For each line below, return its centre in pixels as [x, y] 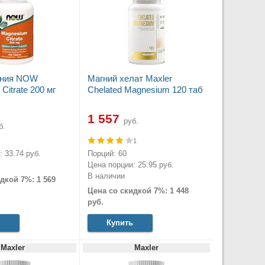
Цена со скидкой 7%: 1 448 [138, 191]
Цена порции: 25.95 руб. [130, 164]
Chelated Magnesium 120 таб [145, 89]
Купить [120, 223]
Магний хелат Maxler [130, 78]
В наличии [106, 176]
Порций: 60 [107, 153]
